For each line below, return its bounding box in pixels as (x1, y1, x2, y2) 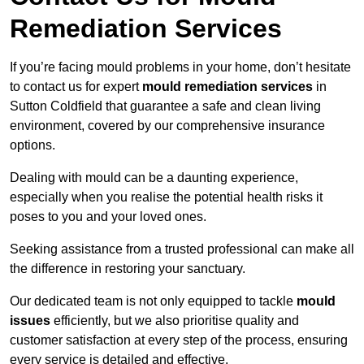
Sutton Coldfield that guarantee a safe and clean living (10, 99, 321, 114)
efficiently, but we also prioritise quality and (50, 314, 299, 328)
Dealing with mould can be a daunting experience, (10, 171, 298, 185)
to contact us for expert (10, 80, 142, 94)
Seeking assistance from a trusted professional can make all (10, 242, 354, 257)
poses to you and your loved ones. (10, 210, 206, 224)
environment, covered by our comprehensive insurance (10, 119, 325, 133)
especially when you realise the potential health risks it (10, 190, 323, 205)
